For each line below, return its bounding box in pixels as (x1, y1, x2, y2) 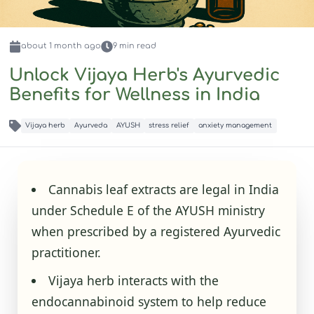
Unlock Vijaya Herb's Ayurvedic (8, 66, 280, 86)
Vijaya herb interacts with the (48, 271, 219, 289)
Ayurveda (74, 122, 107, 130)
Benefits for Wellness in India (8, 86, 260, 105)
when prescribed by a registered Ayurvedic (31, 222, 280, 240)
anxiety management (198, 122, 273, 130)
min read (116, 41, 156, 51)
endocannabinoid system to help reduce (31, 292, 266, 310)
